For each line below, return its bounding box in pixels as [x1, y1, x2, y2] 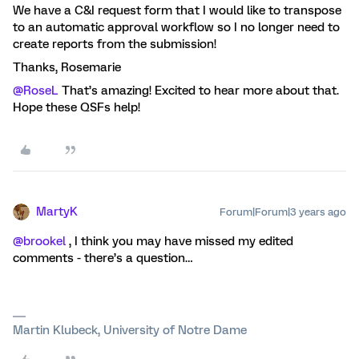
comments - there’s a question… [13, 250, 192, 265]
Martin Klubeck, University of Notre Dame [13, 322, 247, 337]
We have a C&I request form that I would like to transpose [13, 2, 341, 18]
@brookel [13, 233, 66, 248]
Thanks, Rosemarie [13, 59, 121, 75]
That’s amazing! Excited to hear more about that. [58, 83, 339, 98]
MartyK [36, 204, 78, 219]
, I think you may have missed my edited [66, 233, 293, 248]
